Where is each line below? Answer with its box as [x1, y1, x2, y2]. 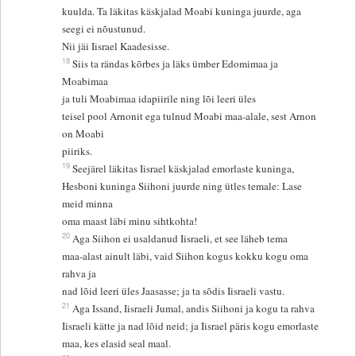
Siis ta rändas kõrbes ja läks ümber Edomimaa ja [72, 56, 279, 72]
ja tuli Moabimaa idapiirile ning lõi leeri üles [62, 91, 260, 106]
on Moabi [62, 126, 108, 141]
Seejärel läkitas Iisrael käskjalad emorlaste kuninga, [72, 161, 298, 176]
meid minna [62, 196, 117, 211]
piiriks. [62, 144, 93, 159]
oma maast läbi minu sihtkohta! [62, 214, 198, 229]
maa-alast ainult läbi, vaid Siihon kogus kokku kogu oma [62, 249, 309, 264]
